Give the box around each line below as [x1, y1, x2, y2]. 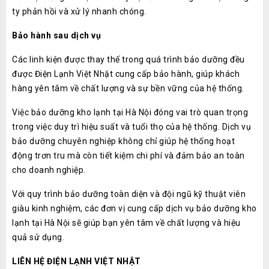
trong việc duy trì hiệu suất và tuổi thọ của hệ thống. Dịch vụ [12, 122, 251, 131]
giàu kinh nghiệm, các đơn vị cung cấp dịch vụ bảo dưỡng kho [12, 204, 257, 213]
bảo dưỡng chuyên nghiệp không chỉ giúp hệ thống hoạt [12, 136, 235, 146]
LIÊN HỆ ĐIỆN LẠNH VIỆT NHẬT [12, 256, 143, 266]
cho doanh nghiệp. [12, 165, 86, 175]
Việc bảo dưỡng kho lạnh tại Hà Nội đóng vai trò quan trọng [12, 107, 248, 117]
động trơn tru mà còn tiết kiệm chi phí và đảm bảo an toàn [12, 151, 245, 160]
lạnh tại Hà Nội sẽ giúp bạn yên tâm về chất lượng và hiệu [12, 218, 241, 228]
